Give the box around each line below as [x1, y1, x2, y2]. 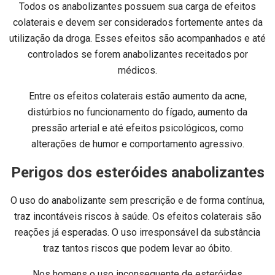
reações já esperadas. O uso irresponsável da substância [15, 226, 260, 238]
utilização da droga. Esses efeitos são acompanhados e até [9, 33, 266, 45]
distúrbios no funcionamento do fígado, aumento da [28, 106, 247, 118]
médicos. [118, 64, 157, 77]
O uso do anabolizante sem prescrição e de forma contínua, [10, 194, 265, 206]
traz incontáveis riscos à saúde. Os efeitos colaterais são [14, 210, 261, 222]
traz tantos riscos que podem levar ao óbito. [43, 242, 232, 254]
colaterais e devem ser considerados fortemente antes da [12, 17, 263, 29]
